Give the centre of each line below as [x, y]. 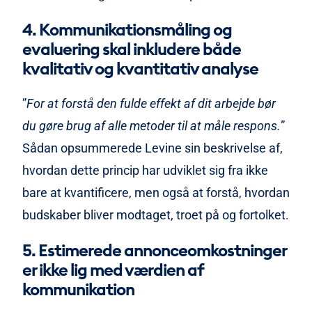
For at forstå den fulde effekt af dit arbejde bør [151, 104]
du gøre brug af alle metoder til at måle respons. [151, 126]
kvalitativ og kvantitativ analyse [140, 69]
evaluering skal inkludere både [132, 49]
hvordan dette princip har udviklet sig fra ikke [145, 171]
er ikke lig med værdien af [113, 270]
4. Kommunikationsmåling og [127, 30]
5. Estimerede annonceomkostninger [154, 250]
